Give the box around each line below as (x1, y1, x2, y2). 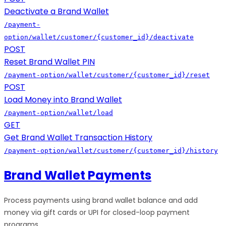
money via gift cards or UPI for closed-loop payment (4, 207, 190, 218)
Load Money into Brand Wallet (4, 94, 122, 106)
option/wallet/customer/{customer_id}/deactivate (4, 33, 194, 41)
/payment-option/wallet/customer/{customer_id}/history (4, 147, 218, 155)
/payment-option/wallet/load (4, 109, 113, 117)
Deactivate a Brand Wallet (4, 6, 109, 18)
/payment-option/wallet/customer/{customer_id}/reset (4, 71, 210, 79)
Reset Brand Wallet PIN (4, 56, 95, 68)
